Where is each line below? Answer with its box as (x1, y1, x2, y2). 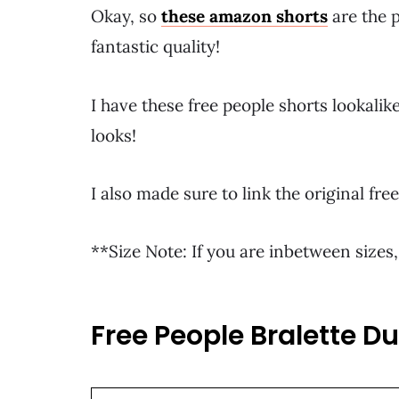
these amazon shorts (161, 5, 328, 28)
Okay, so (91, 5, 161, 28)
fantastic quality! (91, 36, 220, 58)
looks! (91, 124, 136, 146)
